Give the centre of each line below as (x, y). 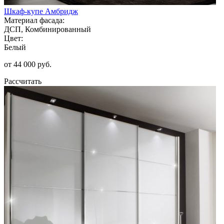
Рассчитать (23, 81)
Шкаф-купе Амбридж (41, 11)
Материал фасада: (34, 20)
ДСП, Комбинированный (47, 29)
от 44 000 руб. (28, 64)
